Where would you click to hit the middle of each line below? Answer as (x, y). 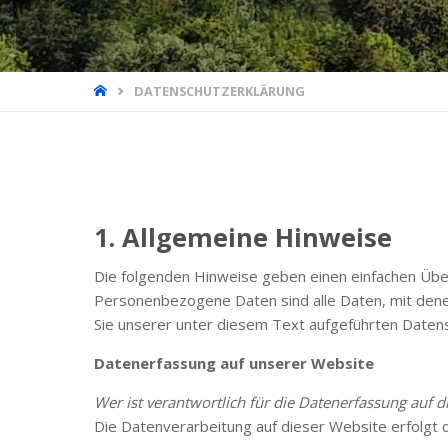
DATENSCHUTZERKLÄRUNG (220, 90)
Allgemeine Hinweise (257, 236)
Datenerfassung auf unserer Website (234, 363)
